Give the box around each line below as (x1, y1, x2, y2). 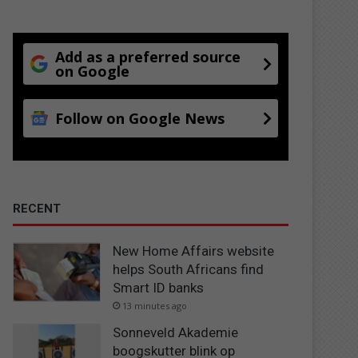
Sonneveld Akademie (113, 324, 239, 340)
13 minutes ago (122, 299, 188, 312)
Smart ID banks (113, 279, 205, 296)
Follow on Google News (55, 108, 225, 128)
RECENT (13, 201, 62, 216)
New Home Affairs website (113, 242, 275, 259)
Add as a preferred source (55, 46, 241, 66)
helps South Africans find (113, 261, 265, 277)
